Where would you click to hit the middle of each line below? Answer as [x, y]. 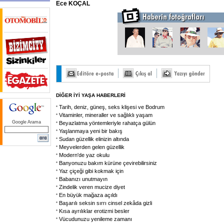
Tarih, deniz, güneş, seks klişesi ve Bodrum [112, 107]
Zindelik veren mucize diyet [92, 187]
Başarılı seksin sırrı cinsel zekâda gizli [105, 203]
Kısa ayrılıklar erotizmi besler [94, 211]
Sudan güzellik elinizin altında [94, 139]
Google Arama [26, 122]
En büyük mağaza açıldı [88, 195]
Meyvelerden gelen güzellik [92, 147]
